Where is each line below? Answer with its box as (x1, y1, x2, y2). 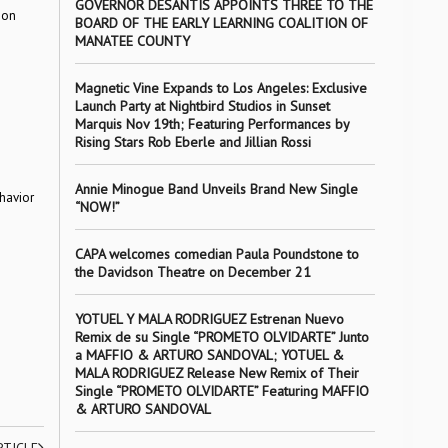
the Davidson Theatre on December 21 (74, 263, 311, 281)
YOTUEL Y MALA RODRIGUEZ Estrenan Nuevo (74, 310, 344, 328)
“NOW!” (74, 198, 120, 216)
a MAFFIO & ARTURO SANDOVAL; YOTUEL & (74, 346, 344, 364)
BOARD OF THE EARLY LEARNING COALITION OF (74, 14, 368, 32)
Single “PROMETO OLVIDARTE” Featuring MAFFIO (74, 382, 369, 400)
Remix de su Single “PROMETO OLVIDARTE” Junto (74, 328, 369, 346)
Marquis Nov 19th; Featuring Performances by (74, 115, 349, 133)
